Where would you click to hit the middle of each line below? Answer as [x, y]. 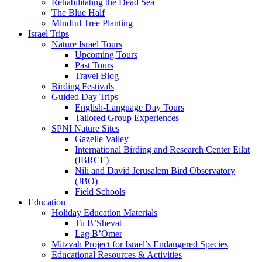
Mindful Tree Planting [92, 23]
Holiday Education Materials [104, 213]
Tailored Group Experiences [127, 118]
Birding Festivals [83, 86]
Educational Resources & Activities [117, 255]
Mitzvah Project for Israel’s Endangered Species [140, 244]
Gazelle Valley [102, 139]
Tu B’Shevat [98, 223]
